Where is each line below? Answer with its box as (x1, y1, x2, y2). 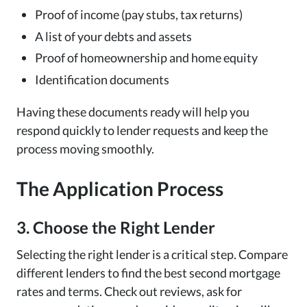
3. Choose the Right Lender (16, 217, 215, 237)
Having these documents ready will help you (16, 103, 249, 119)
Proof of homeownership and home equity (35, 50, 258, 66)
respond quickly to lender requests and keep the (16, 122, 268, 138)
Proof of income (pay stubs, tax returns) (35, 7, 243, 23)
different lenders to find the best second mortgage (16, 265, 280, 281)
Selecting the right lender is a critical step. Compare (16, 247, 288, 262)
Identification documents (35, 71, 169, 87)
